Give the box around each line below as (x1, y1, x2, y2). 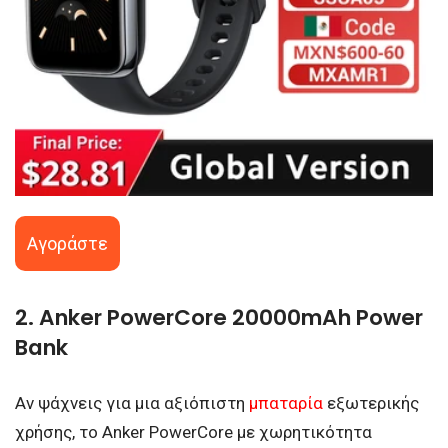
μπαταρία (249, 392, 323, 413)
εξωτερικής (327, 392, 419, 413)
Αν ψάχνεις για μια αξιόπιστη (15, 392, 249, 413)
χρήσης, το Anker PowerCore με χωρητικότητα (15, 421, 372, 442)
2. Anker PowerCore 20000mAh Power (15, 302, 423, 334)
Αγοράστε (27, 232, 108, 254)
